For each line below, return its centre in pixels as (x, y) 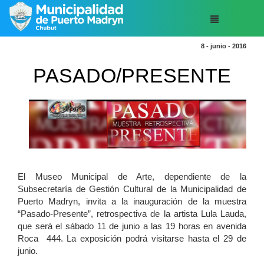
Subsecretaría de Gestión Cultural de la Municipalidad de (132, 189)
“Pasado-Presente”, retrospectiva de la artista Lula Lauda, (132, 214)
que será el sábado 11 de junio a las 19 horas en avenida (132, 227)
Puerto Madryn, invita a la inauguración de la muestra (132, 202)
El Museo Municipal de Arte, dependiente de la (132, 177)
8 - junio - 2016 (224, 46)
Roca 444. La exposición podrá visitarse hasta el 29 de (132, 239)
